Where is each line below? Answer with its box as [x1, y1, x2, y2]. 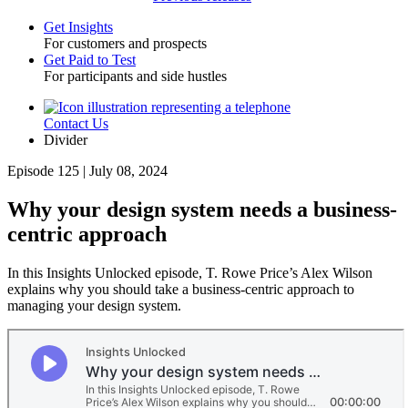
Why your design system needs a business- [7, 197, 397, 221]
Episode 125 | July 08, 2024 [7, 163, 168, 178]
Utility [7, 117, 67, 141]
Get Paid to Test [44, 52, 136, 67]
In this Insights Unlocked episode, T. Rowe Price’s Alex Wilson [7, 264, 372, 280]
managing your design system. [7, 297, 181, 313]
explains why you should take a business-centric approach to [7, 280, 354, 297]
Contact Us [44, 116, 108, 131]
